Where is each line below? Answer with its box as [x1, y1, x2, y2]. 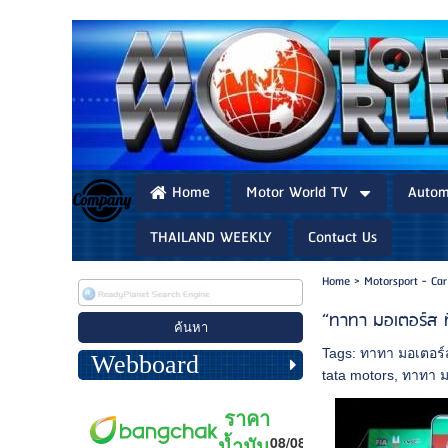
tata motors [322, 367, 395, 383]
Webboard [90, 349, 199, 379]
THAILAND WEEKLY [150, 224, 272, 251]
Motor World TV [246, 180, 348, 206]
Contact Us [308, 224, 377, 251]
